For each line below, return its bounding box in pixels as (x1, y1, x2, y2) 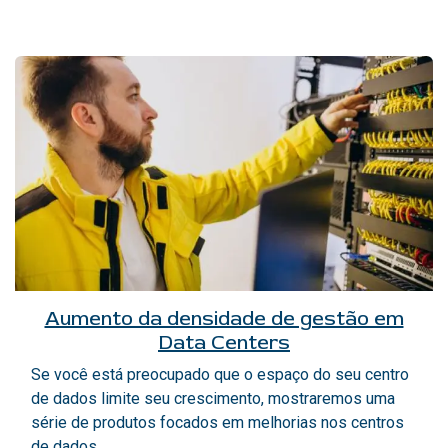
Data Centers (158, 330, 290, 356)
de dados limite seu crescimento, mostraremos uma (31, 389, 395, 409)
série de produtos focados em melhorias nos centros (31, 413, 404, 433)
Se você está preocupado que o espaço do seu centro (31, 365, 409, 385)
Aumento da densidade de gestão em (44, 306, 404, 332)
